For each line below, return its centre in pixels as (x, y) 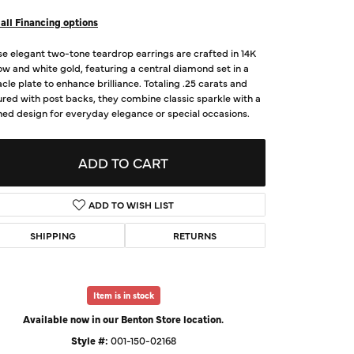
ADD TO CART (123, 163)
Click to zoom (171, 287)
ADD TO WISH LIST (132, 204)
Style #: (89, 340)
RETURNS (195, 235)
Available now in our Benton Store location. (123, 318)
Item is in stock (123, 295)
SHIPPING (53, 235)
